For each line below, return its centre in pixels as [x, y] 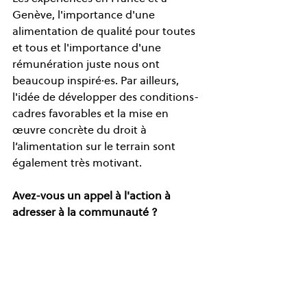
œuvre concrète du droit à [81, 129]
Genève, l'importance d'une [85, 14]
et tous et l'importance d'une [88, 47]
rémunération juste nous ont [87, 63]
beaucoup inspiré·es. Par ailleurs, [97, 80]
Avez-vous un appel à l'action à [93, 195]
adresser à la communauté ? [85, 211]
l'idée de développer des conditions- [106, 96]
